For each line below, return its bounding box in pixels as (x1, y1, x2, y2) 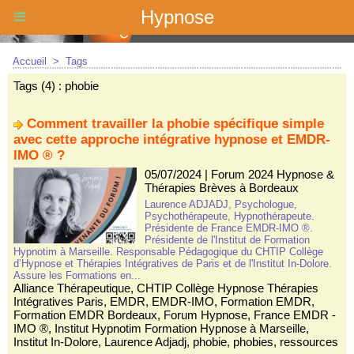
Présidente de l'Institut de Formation (144, 234, 310, 246)
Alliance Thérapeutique (13, 281, 130, 295)
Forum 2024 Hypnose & (210, 168, 334, 181)
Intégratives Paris (13, 295, 104, 308)
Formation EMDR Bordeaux (13, 308, 157, 322)
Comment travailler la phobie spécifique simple (27, 116, 324, 131)
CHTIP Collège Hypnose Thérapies (137, 281, 318, 295)
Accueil (13, 55, 47, 67)
